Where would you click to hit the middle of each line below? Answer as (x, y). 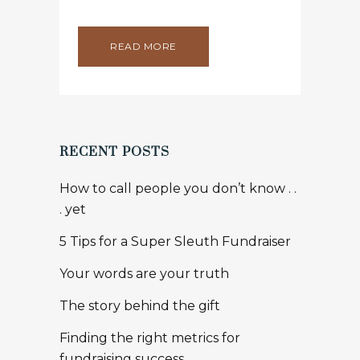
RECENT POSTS (115, 152)
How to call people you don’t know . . (178, 188)
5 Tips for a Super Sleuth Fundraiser (175, 241)
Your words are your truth (144, 274)
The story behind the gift (140, 306)
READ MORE (143, 46)
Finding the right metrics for (150, 338)
